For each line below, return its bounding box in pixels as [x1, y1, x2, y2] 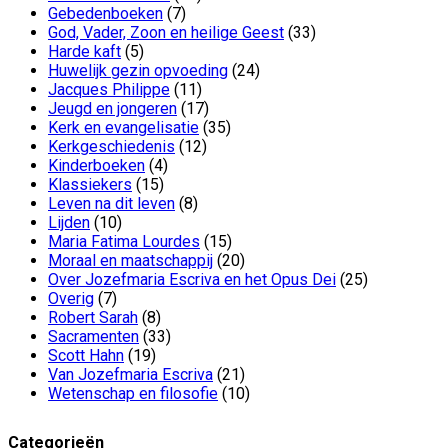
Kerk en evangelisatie [48, 117, 199, 137]
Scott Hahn [48, 345, 124, 365]
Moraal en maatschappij [48, 250, 213, 270]
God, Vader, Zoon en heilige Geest [48, 22, 284, 42]
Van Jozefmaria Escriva [48, 364, 213, 384]
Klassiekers [48, 174, 132, 194]
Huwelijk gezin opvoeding [48, 60, 228, 80]
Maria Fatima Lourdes [48, 231, 200, 251]
